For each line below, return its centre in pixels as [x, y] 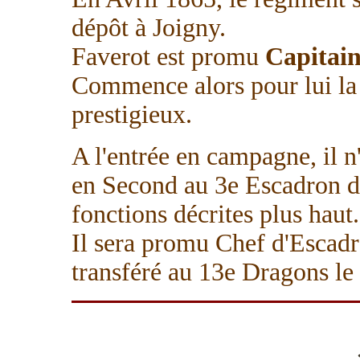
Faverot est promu [168, 57]
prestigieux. [132, 115]
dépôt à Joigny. [149, 28]
